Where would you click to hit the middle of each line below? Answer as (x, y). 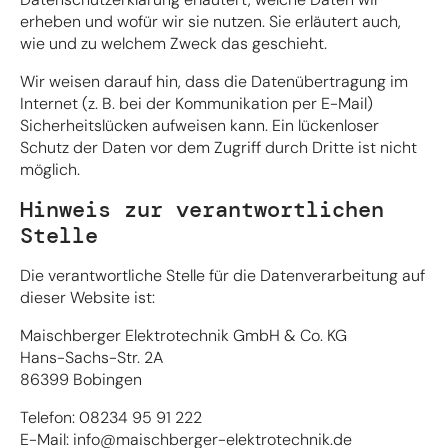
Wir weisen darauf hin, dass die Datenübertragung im (214, 81)
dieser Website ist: (87, 297)
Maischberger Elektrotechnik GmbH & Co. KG (183, 335)
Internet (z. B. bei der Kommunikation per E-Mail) (196, 103)
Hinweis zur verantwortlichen (202, 209)
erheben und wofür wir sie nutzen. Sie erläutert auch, (210, 21)
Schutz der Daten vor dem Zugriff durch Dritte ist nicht (218, 147)
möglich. (50, 169)
